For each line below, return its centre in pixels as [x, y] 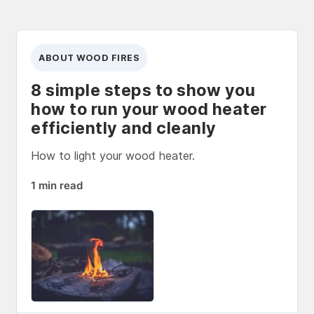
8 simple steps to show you [143, 90]
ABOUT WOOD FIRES [89, 57]
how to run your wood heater [149, 109]
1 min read [57, 185]
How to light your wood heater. [113, 155]
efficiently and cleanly [124, 128]
